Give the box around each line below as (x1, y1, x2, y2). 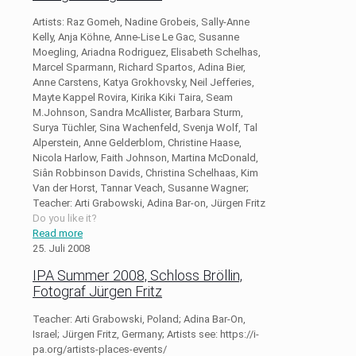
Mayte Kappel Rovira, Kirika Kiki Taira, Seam (33, 91, 233, 103)
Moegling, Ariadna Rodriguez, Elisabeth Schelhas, (33, 46, 261, 58)
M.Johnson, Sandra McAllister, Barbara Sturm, (33, 106, 243, 118)
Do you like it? (33, 212, 97, 224)
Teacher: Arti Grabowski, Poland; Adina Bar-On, (33, 312, 246, 325)
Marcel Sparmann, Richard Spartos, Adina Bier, (33, 61, 246, 73)
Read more (33, 227, 83, 239)
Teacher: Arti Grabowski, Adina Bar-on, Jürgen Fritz (33, 197, 265, 209)
